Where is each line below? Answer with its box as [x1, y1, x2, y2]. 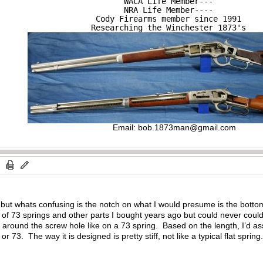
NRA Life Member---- [124, 5, 214, 15]
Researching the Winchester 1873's [91, 22, 247, 32]
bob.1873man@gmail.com [137, 122, 236, 132]
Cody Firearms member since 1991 [96, 14, 242, 23]
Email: [112, 122, 138, 132]
